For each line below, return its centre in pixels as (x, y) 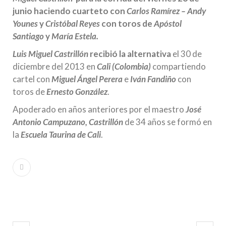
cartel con (32, 79)
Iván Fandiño (153, 79)
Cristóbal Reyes (73, 23)
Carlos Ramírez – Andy (166, 11)
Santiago (28, 36)
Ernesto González (77, 92)
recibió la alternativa (130, 54)
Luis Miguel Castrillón (50, 54)
